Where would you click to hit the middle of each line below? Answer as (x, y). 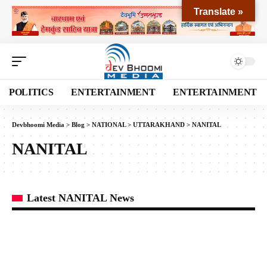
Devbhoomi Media (38, 124)
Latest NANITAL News (80, 198)
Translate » (218, 12)
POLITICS (31, 92)
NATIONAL (109, 124)
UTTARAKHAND (159, 124)
